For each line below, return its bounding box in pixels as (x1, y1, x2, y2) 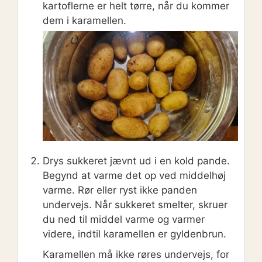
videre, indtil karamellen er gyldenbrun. (43, 227, 226, 240)
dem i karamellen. (43, 14, 126, 26)
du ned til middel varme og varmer (43, 213, 205, 225)
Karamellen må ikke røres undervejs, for (43, 248, 229, 260)
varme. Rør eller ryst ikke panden (43, 184, 197, 196)
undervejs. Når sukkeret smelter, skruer (43, 198, 227, 211)
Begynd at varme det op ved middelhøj (43, 169, 226, 181)
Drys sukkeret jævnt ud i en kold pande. (43, 154, 230, 167)
